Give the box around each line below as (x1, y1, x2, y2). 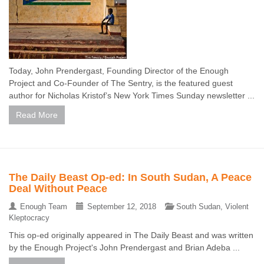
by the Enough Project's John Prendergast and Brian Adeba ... (9, 243, 240, 253)
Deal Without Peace (9, 183, 107, 195)
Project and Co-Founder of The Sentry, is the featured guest (9, 78, 233, 88)
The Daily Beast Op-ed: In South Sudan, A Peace (9, 171, 252, 184)
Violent (225, 202, 249, 212)
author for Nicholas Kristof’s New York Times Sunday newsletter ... (9, 91, 255, 101)
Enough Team (20, 202, 67, 212)
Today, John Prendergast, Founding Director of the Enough (9, 66, 229, 76)
